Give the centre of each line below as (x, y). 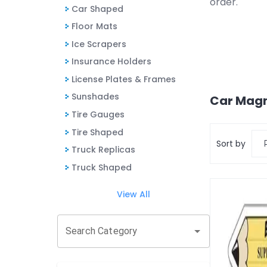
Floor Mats (94, 27)
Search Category (102, 231)
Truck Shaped (102, 167)
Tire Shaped (97, 132)
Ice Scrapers (99, 44)
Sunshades (95, 97)
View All (133, 195)
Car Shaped (97, 9)
